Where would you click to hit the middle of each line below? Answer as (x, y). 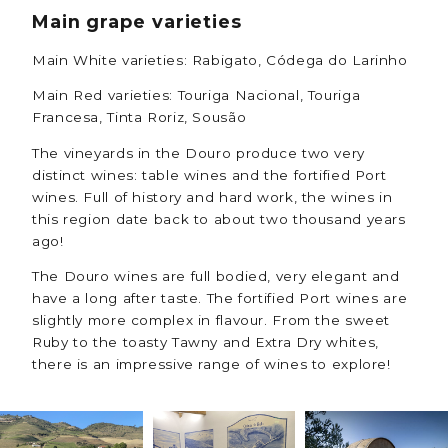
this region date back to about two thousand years (219, 218)
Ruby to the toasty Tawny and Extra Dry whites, (205, 342)
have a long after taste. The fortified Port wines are (220, 298)
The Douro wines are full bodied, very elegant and (216, 276)
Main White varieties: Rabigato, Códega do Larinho (220, 59)
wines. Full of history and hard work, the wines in (212, 196)
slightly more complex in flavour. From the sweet (211, 320)
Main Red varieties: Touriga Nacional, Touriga (196, 95)
